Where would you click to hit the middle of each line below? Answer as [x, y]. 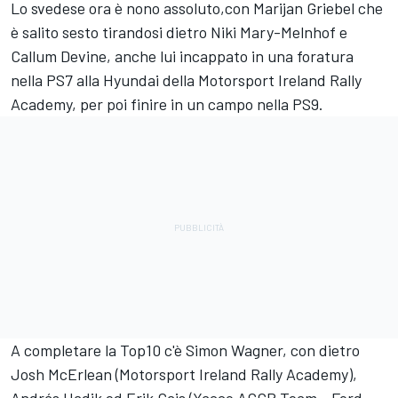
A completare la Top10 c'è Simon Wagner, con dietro [185, 350]
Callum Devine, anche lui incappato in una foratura [182, 56]
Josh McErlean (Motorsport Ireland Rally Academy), [184, 374]
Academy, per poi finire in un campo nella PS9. [167, 103]
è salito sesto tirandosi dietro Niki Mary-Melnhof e [179, 32]
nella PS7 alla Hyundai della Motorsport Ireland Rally [186, 80]
